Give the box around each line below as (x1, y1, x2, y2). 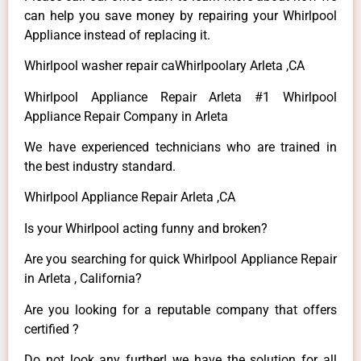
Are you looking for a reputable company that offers (24, 301, 337, 317)
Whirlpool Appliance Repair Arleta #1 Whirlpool (24, 89, 337, 105)
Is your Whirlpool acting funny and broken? (24, 220, 268, 236)
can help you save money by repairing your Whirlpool (24, 7, 337, 23)
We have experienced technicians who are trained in (24, 139, 337, 156)
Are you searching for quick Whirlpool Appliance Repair (24, 251, 337, 268)
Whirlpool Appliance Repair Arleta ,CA (24, 189, 235, 205)
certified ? (24, 321, 79, 337)
